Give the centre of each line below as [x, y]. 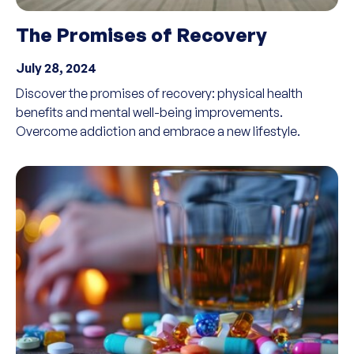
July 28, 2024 [56, 68]
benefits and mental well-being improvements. [149, 112]
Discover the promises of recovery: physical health [159, 93]
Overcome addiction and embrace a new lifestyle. [158, 131]
